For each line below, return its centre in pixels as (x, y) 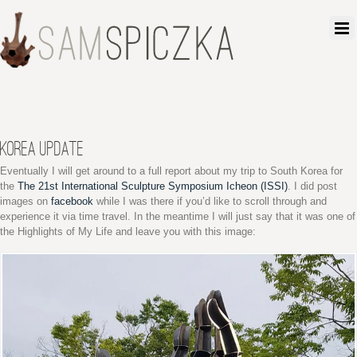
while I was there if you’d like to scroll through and (210, 201)
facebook (72, 201)
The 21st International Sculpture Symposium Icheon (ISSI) (153, 186)
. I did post (312, 186)
